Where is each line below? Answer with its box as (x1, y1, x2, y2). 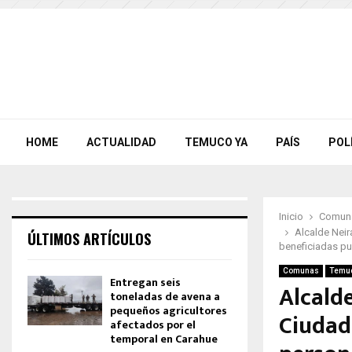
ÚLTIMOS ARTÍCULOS (27, 229, 151, 249)
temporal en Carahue (110, 330, 218, 348)
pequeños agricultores (110, 302, 227, 320)
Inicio (279, 211, 303, 222)
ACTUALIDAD (86, 136, 156, 148)
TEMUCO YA (185, 136, 247, 148)
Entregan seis (110, 273, 181, 291)
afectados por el (110, 316, 196, 334)
